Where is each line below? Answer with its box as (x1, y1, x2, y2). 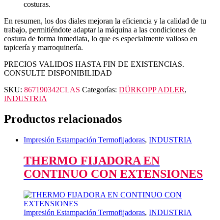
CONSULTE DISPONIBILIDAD (4, 68, 112, 77)
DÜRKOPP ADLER (119, 85, 185, 94)
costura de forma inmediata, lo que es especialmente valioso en (4, 34, 197, 43)
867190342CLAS (24, 85, 80, 94)
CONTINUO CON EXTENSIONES (24, 167, 203, 181)
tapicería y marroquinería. (4, 43, 83, 52)
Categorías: (82, 85, 119, 94)
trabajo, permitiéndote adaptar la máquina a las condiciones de (4, 25, 195, 34)
